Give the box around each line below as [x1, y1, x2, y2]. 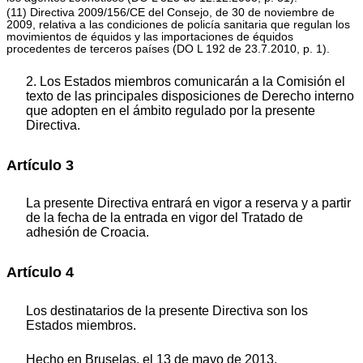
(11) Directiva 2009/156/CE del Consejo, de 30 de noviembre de [6, 6, 335, 19]
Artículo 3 [6, 156, 74, 173]
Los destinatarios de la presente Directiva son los [26, 303, 308, 318]
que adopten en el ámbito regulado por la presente [26, 103, 315, 117]
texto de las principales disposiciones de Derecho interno [26, 88, 354, 103]
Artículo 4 [6, 264, 74, 281]
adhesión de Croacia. [26, 225, 149, 240]
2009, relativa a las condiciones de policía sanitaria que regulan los [6, 18, 350, 31]
